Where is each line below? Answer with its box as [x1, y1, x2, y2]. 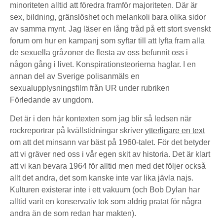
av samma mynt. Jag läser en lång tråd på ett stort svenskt [10, 25, 211, 33]
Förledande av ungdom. [10, 96, 93, 104]
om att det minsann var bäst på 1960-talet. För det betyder [10, 138, 210, 147]
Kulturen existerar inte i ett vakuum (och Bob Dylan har [10, 185, 200, 194]
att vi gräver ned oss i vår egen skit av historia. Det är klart [10, 150, 210, 158]
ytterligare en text [145, 126, 205, 135]
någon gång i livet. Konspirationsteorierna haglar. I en [10, 60, 196, 69]
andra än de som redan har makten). [10, 209, 136, 218]
